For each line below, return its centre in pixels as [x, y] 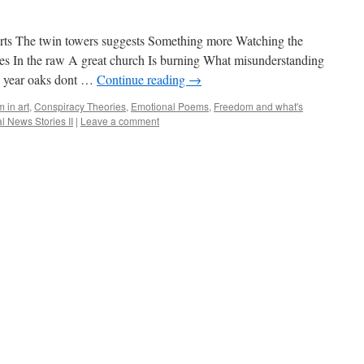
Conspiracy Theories [80, 106]
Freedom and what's [258, 106]
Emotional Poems [170, 106]
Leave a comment [120, 121]
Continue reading [143, 79]
